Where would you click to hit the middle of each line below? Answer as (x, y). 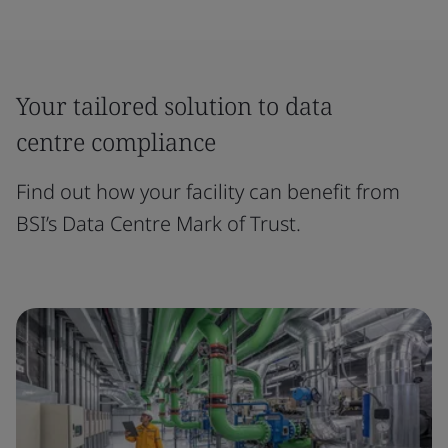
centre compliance (116, 141)
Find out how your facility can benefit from (208, 191)
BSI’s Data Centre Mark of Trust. (158, 223)
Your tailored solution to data (174, 105)
